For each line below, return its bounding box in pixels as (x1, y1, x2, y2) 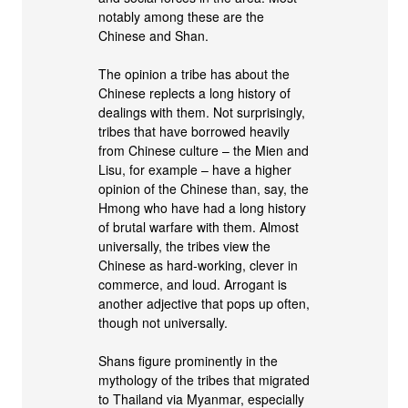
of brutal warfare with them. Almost (98, 217, 300, 236)
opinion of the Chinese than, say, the (98, 178, 310, 198)
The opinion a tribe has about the (98, 64, 291, 83)
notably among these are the (98, 6, 265, 25)
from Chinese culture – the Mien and (98, 140, 310, 159)
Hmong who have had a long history (98, 198, 307, 217)
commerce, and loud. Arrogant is (98, 274, 288, 293)
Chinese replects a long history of (98, 83, 291, 102)
